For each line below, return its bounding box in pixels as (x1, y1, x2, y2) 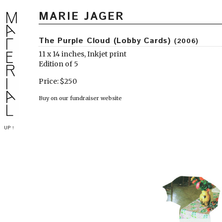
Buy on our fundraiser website (39, 95, 122, 102)
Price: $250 (39, 77, 77, 86)
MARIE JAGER (39, 9, 124, 25)
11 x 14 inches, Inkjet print (39, 50, 126, 58)
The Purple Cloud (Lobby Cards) (39, 35, 174, 47)
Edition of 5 (39, 59, 78, 68)
